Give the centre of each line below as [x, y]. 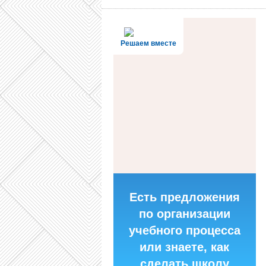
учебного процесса [184, 230]
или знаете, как [184, 247]
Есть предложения [184, 197]
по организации [184, 214]
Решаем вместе [148, 43]
